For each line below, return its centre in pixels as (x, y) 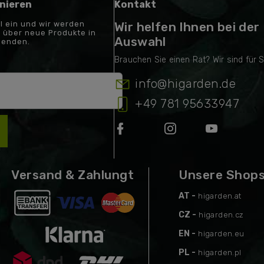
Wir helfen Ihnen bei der (187, 27)
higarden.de (201, 84)
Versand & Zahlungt (72, 174)
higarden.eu (221, 233)
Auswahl (140, 42)
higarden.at (220, 196)
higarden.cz (221, 214)
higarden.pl (220, 252)
